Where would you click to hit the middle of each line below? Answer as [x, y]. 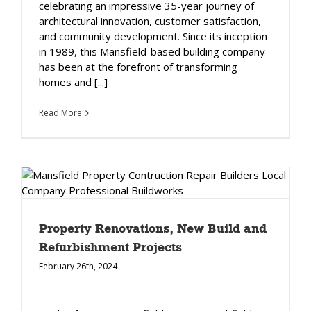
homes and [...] [73, 82]
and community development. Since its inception [153, 36]
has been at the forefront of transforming [138, 66]
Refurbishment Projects [110, 247]
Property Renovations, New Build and [153, 228]
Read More [60, 112]
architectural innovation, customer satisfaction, [150, 20]
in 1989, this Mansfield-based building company [152, 51]
